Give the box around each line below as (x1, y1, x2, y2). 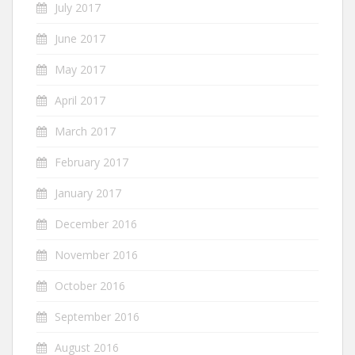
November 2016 (55, 247, 138, 263)
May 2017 (55, 62, 105, 78)
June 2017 (55, 31, 105, 47)
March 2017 (55, 124, 116, 139)
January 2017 (55, 185, 121, 201)
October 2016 (55, 278, 125, 294)
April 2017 (55, 93, 105, 109)
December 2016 (55, 216, 137, 232)
